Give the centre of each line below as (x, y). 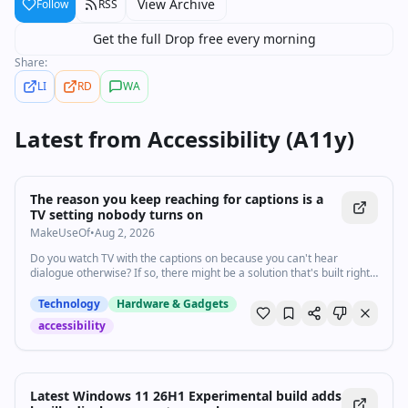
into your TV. (61, 287)
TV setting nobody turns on (117, 214)
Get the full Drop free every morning (204, 39)
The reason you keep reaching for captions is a (177, 199)
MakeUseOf (60, 233)
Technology (69, 304)
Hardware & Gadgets (173, 304)
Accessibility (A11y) (251, 139)
